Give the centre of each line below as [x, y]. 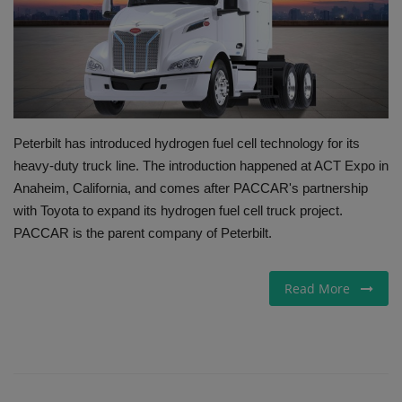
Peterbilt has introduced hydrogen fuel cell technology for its [187, 143]
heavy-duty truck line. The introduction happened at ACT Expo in [201, 165]
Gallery [37, 32]
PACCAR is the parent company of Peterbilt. [143, 232]
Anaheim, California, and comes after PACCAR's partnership [191, 188]
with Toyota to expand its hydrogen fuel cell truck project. [178, 210]
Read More [323, 288]
